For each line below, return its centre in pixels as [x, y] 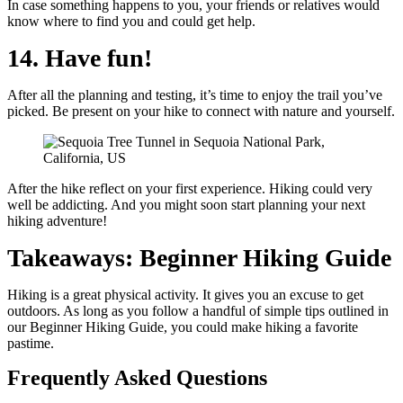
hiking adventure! [57, 221]
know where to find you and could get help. [131, 21]
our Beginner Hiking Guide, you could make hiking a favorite [183, 327]
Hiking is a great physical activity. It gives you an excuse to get [185, 295]
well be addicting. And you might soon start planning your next [186, 205]
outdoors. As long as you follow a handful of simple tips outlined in [198, 311]
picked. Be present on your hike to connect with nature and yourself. [201, 111]
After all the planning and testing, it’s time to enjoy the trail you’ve [195, 95]
